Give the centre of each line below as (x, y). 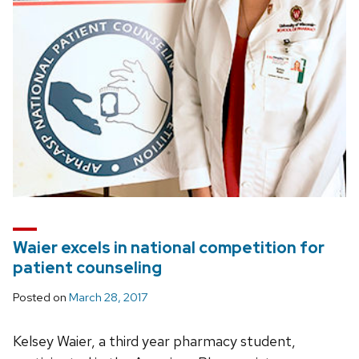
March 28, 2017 (108, 297)
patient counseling (87, 267)
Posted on (41, 297)
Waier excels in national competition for (169, 247)
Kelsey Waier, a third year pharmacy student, (154, 341)
